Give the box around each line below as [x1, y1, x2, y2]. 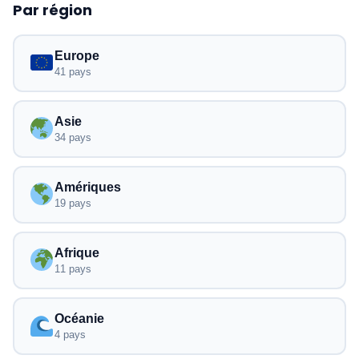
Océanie [54, 312, 104, 325]
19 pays [54, 197, 91, 209]
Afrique [54, 246, 99, 260]
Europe [54, 49, 99, 63]
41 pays [54, 66, 91, 78]
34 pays [54, 131, 91, 143]
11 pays [54, 263, 91, 275]
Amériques [54, 180, 121, 194]
